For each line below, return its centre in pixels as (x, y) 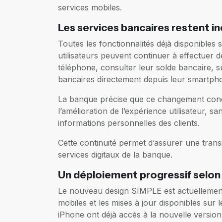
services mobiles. (90, 7)
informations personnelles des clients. (129, 123)
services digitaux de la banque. (115, 154)
